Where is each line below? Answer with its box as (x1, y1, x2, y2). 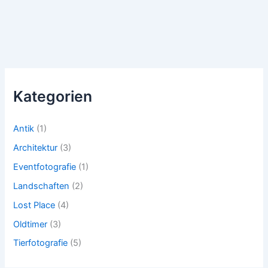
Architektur (13, 142, 58, 153)
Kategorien (13, 87, 93, 106)
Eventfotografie (13, 161, 77, 172)
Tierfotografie (13, 237, 68, 249)
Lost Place (13, 199, 56, 211)
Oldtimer (13, 218, 48, 230)
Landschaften (13, 180, 70, 191)
